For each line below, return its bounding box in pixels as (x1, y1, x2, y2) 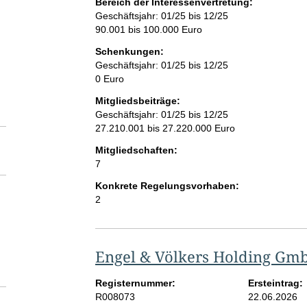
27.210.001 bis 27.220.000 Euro (95, 123, 235, 134)
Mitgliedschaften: (95, 145, 177, 156)
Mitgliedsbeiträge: (95, 95, 180, 107)
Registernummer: (95, 278, 175, 289)
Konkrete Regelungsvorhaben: (95, 180, 239, 192)
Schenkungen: (95, 46, 164, 58)
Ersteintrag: (248, 278, 304, 289)
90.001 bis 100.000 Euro (95, 24, 202, 36)
